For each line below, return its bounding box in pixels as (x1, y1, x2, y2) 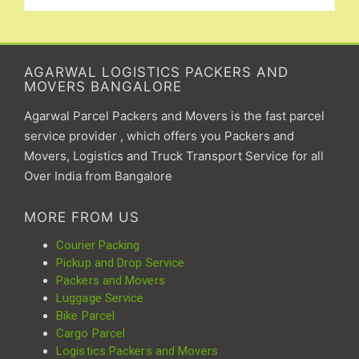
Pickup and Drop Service (56, 255, 185, 270)
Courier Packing (56, 237, 140, 252)
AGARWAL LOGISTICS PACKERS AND (24, 63, 288, 80)
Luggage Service (56, 290, 144, 305)
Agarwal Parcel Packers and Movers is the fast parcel (24, 107, 325, 123)
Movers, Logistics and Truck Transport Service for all (24, 147, 324, 163)
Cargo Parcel (56, 325, 126, 341)
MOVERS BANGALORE (24, 78, 182, 95)
